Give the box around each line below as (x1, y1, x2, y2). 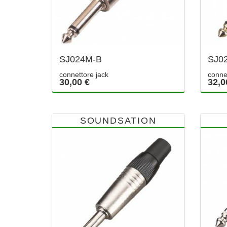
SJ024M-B (59, 54, 102, 64)
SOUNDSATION (80, 115, 157, 126)
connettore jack (59, 70, 108, 79)
